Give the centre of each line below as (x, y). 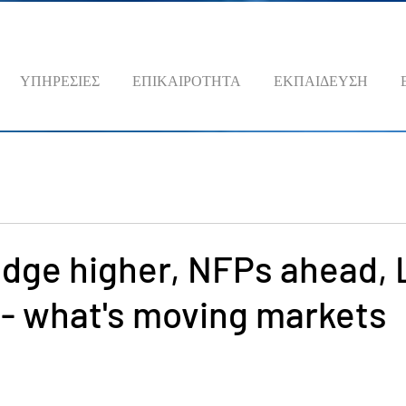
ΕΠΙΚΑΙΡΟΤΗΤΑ (187, 80)
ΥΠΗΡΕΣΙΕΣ (60, 80)
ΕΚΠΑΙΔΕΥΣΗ (321, 80)
